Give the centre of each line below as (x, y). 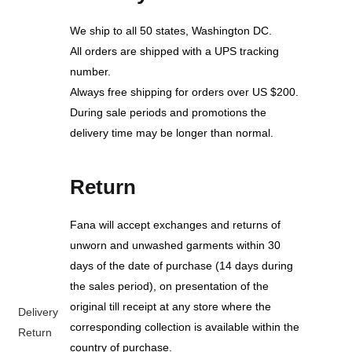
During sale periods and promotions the (168, 112)
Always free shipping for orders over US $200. (184, 92)
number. (90, 71)
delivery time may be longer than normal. (172, 132)
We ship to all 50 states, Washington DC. (171, 30)
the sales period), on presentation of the (169, 286)
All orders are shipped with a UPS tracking (174, 51)
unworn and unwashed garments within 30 (175, 245)
